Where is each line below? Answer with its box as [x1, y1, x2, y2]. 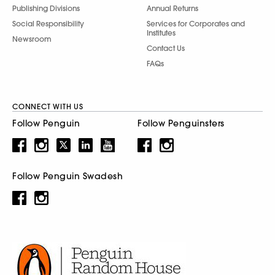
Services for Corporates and [147, 18, 245, 28]
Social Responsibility [12, 18, 84, 28]
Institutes [147, 28, 176, 37]
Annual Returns [147, 3, 198, 13]
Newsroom [12, 34, 52, 44]
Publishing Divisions [12, 3, 80, 13]
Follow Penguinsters [137, 117, 225, 129]
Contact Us [147, 43, 185, 53]
